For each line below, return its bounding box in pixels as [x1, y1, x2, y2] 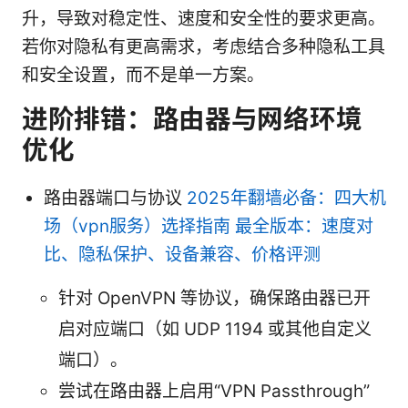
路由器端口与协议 [44, 188, 187, 209]
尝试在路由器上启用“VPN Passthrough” [58, 381, 370, 403]
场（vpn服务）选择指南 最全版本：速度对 [44, 216, 373, 238]
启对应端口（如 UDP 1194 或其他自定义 [58, 319, 372, 341]
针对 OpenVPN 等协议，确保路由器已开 [58, 288, 371, 310]
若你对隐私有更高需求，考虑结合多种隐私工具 [22, 36, 385, 58]
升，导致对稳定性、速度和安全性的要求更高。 [22, 8, 385, 30]
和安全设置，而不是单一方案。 [22, 65, 264, 87]
